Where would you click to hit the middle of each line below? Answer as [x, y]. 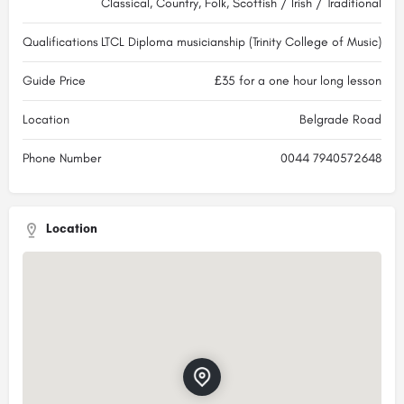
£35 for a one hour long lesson [298, 80]
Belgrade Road [340, 119]
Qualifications [60, 41]
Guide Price [54, 80]
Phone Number [62, 158]
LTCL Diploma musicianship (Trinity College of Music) [241, 41]
